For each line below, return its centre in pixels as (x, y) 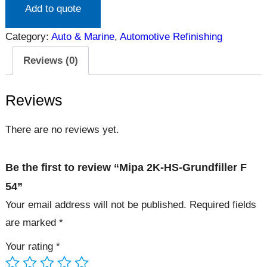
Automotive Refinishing (171, 37)
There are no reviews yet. (62, 130)
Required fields (223, 205)
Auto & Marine (83, 37)
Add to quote (53, 9)
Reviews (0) (50, 60)
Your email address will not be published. (96, 205)
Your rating (30, 247)
